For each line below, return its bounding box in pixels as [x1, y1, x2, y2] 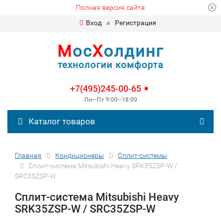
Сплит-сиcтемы [118, 151, 167, 159]
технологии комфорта [58, 59, 163, 71]
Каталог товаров [27, 116, 95, 126]
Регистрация [115, 19, 156, 27]
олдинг [104, 41, 164, 61]
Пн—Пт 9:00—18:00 [84, 96, 137, 103]
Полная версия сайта [76, 3, 145, 11]
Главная [15, 151, 41, 159]
